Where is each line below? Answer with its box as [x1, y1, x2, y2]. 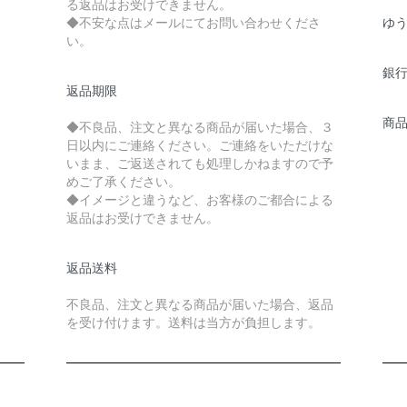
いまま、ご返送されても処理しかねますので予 [65, 153, 333, 172]
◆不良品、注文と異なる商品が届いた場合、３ [65, 116, 333, 135]
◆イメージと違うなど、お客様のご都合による [65, 189, 333, 208]
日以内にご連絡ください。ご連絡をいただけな [65, 134, 333, 154]
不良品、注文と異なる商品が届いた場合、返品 [65, 293, 333, 313]
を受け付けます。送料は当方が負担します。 [65, 312, 321, 331]
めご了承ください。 [65, 171, 181, 190]
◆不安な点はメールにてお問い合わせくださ [65, 12, 321, 31]
